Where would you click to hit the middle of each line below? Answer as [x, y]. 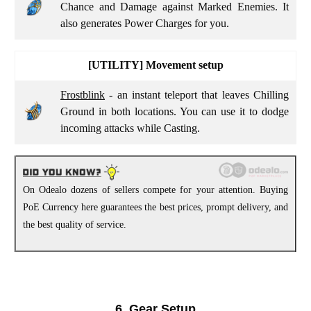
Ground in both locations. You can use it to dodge [175, 111]
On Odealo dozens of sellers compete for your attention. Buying [155, 190]
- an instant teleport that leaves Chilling [197, 94]
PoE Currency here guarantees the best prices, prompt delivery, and [155, 208]
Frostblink [83, 94]
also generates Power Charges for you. [146, 23]
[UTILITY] [115, 65]
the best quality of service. [75, 225]
